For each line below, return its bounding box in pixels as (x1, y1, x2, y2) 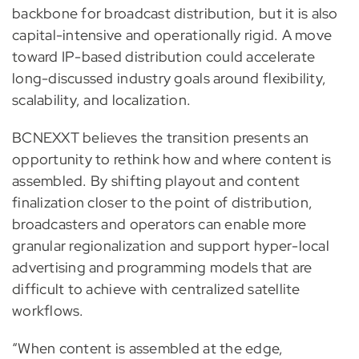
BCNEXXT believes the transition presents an (11, 127, 309, 147)
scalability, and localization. (11, 90, 192, 109)
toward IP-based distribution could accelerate (11, 46, 316, 66)
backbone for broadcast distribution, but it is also (11, 3, 338, 22)
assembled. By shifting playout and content (11, 171, 301, 190)
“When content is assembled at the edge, (11, 338, 284, 357)
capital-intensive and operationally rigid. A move (11, 25, 333, 44)
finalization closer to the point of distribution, (11, 192, 313, 212)
